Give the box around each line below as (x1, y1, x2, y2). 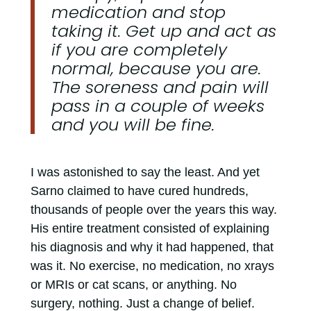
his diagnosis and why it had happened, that (30, 240, 274, 255)
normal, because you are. (51, 57, 261, 81)
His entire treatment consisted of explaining (30, 221, 269, 236)
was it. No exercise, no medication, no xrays (30, 259, 274, 274)
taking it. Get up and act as (51, 19, 276, 43)
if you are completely (51, 38, 227, 62)
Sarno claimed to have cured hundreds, (30, 184, 249, 199)
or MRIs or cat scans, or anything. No (30, 278, 237, 292)
